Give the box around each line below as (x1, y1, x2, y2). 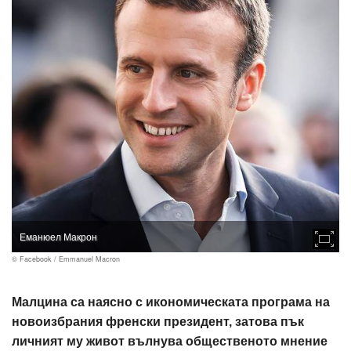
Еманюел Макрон (20, 230, 97, 243)
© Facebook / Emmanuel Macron (12, 254, 120, 264)
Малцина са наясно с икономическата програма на (12, 295, 330, 309)
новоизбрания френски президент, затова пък (12, 315, 304, 328)
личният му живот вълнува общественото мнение (12, 335, 327, 348)
